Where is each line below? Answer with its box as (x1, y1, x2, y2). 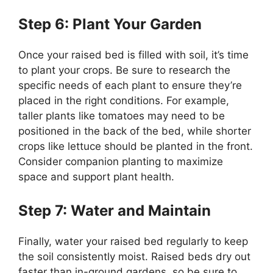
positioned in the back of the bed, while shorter (18, 124, 251, 137)
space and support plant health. (18, 170, 174, 183)
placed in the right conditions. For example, (18, 94, 229, 107)
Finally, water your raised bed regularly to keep (18, 235, 248, 248)
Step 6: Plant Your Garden (18, 15, 202, 33)
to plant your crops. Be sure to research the (18, 63, 230, 76)
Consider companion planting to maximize (18, 155, 223, 168)
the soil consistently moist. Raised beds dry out (18, 250, 250, 263)
